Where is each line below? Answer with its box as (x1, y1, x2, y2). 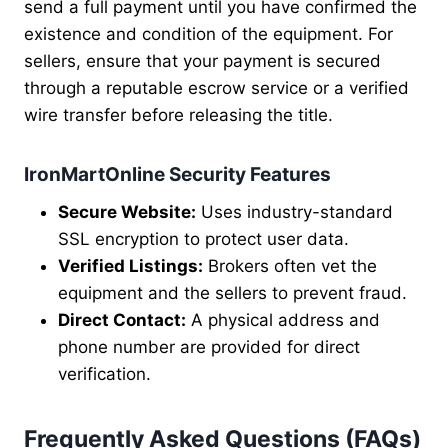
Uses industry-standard (196, 201, 393, 222)
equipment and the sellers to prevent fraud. (58, 282, 407, 303)
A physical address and (186, 309, 380, 330)
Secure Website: (58, 201, 196, 222)
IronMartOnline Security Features (24, 163, 331, 187)
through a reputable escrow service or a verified (24, 78, 409, 99)
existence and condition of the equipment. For (24, 24, 393, 45)
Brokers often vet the (203, 255, 377, 276)
